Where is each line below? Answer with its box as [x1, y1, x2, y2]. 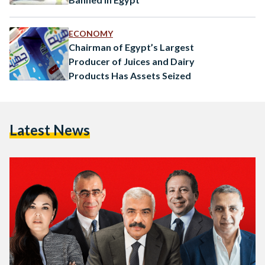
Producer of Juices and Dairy [69, 55, 195, 67]
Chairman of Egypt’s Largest [69, 41, 194, 53]
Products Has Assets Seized [69, 69, 191, 81]
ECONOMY [69, 28, 113, 38]
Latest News [9, 121, 90, 138]
